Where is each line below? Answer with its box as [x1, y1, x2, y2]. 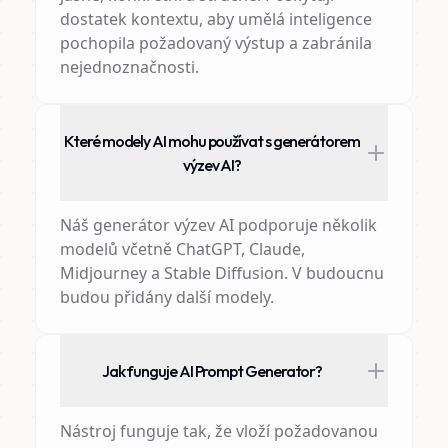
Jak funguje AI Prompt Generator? [101, 361, 323, 381]
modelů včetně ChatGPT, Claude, [59, 238, 305, 260]
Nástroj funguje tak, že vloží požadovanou [59, 420, 378, 442]
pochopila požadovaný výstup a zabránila [59, 32, 372, 54]
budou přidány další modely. [59, 286, 274, 308]
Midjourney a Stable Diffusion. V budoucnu [59, 262, 384, 284]
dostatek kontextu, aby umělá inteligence [59, 8, 372, 30]
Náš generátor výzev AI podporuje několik [59, 214, 377, 236]
